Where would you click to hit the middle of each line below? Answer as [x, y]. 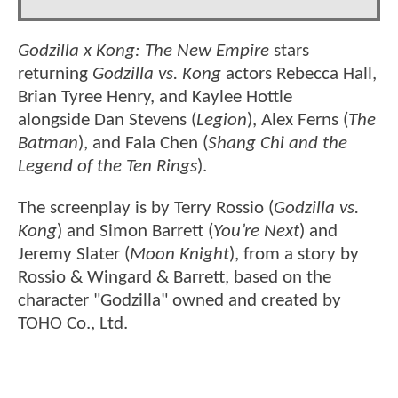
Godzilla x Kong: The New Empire [143, 52]
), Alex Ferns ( [298, 121]
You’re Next [256, 232]
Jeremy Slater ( [74, 255]
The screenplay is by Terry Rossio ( [146, 209]
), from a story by [294, 255]
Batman [48, 144]
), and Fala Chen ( [143, 144]
